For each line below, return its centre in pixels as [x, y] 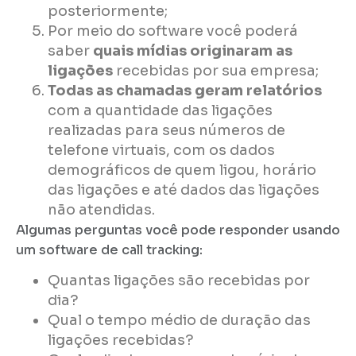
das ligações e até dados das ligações [184, 190]
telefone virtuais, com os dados [161, 150]
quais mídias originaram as [193, 50]
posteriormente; [108, 11]
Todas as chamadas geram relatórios [185, 90]
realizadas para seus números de [166, 130]
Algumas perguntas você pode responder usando [178, 230]
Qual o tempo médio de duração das [179, 321]
